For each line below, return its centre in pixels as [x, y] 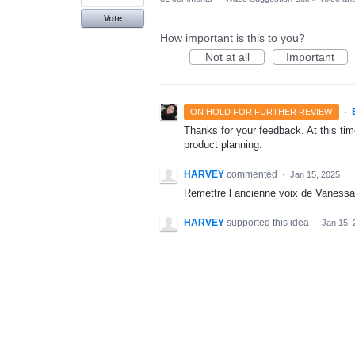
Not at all [227, 57]
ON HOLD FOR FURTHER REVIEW [261, 112]
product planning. [223, 145]
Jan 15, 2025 [315, 175]
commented [253, 175]
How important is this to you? [233, 38]
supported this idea [269, 223]
